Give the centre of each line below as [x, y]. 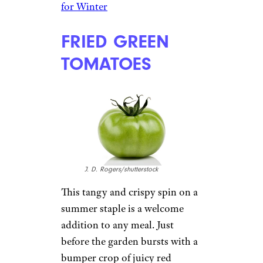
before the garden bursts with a [129, 242]
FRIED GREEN [115, 41]
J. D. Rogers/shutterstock [121, 170]
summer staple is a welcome [122, 209]
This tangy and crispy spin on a [129, 192]
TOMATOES [106, 64]
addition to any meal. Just [117, 225]
